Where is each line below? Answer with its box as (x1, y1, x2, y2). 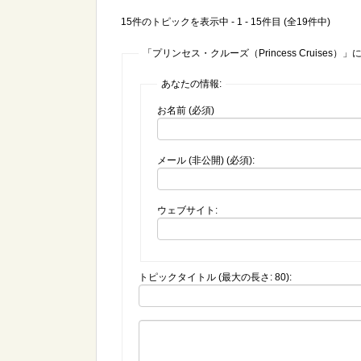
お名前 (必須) (157, 105, 214, 116)
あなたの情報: (161, 78, 222, 89)
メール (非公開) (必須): (157, 155, 255, 166)
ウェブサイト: (157, 205, 218, 216)
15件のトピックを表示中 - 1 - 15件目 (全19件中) (121, 16, 330, 27)
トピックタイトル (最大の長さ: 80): (139, 272, 292, 283)
